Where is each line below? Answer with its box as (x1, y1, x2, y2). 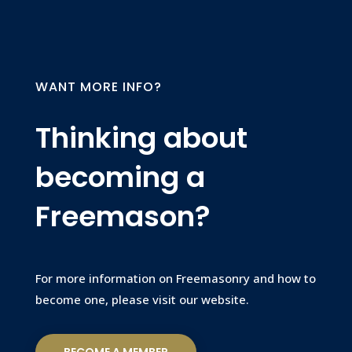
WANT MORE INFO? (35, 77, 162, 96)
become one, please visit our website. (35, 291, 249, 307)
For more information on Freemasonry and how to (35, 269, 316, 286)
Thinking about (35, 117, 247, 158)
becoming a (35, 156, 205, 197)
